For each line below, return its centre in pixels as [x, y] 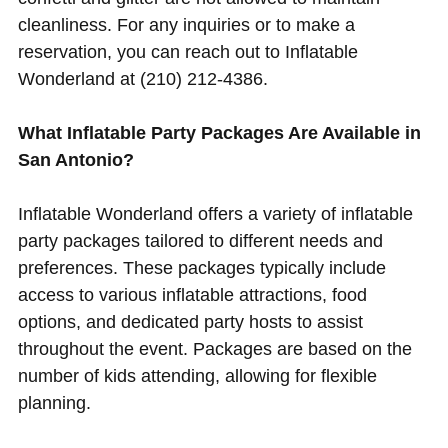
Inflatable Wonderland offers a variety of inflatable [215, 213]
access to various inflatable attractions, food [192, 294]
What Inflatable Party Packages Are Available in [219, 132]
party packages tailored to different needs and [200, 240]
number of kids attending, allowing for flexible [197, 375]
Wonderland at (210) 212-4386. [142, 78]
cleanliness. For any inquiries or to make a [186, 24]
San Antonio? [75, 159]
